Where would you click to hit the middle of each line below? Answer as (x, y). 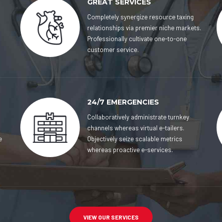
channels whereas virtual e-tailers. (136, 128)
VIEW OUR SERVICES (111, 217)
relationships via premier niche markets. (144, 28)
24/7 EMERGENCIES (123, 102)
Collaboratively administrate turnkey (138, 117)
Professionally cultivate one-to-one (137, 39)
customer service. (113, 50)
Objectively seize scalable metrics (135, 139)
